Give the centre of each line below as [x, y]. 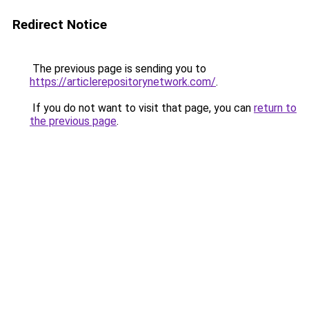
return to [275, 108]
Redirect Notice [60, 24]
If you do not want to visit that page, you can [142, 108]
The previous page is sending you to [118, 69]
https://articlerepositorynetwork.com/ [123, 82]
